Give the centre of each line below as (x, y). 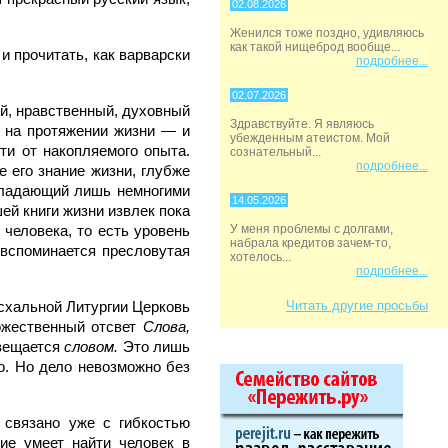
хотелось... (260, 257)
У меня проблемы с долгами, (311, 229)
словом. (93, 346)
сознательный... (275, 152)
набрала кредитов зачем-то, (310, 243)
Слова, (167, 326)
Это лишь (156, 346)
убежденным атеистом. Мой (310, 138)
